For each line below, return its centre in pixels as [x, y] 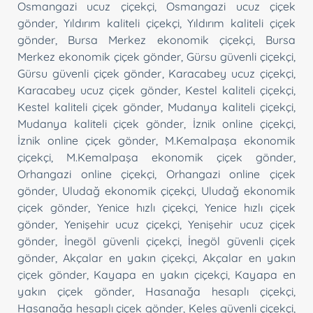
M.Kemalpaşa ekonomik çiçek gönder [180, 157]
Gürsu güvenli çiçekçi [240, 56]
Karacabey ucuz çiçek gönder [98, 90]
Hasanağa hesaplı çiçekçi [219, 291]
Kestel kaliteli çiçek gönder [89, 107]
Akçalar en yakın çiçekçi [129, 257]
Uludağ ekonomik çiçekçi [128, 190]
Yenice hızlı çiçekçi [146, 207]
